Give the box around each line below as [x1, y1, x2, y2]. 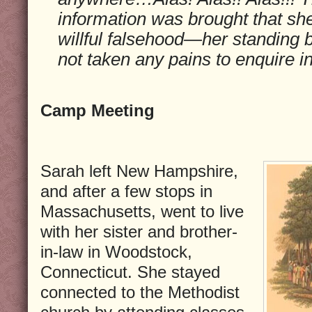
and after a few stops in [40, 181, 212, 201]
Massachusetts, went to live [40, 201, 244, 221]
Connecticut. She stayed [40, 262, 220, 281]
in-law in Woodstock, [40, 242, 192, 261]
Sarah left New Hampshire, [40, 161, 238, 180]
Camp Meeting [40, 100, 155, 120]
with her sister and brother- [40, 221, 237, 241]
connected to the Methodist [40, 282, 240, 302]
